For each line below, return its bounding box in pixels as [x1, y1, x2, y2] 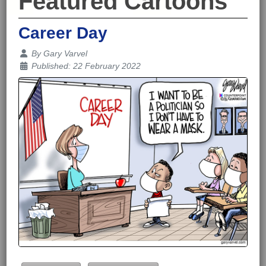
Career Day [18, 24, 107, 43]
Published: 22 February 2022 [31, 61, 141, 71]
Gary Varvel [43, 49, 87, 59]
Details [18, 48, 46, 58]
